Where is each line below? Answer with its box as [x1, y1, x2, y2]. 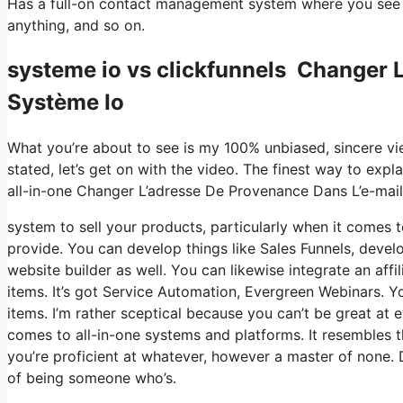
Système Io [7, 88, 124, 115]
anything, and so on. [7, 16, 145, 34]
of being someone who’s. [7, 368, 176, 387]
